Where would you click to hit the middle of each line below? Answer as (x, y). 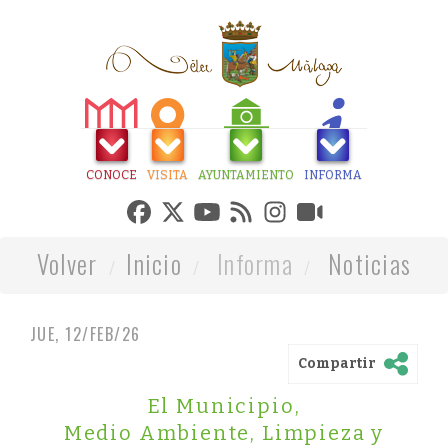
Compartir (337, 363)
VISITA (167, 175)
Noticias (370, 263)
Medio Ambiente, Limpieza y (224, 433)
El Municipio (221, 406)
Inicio (154, 263)
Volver (67, 263)
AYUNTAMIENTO (246, 175)
